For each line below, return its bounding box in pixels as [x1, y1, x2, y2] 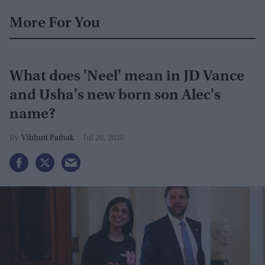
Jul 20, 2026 [83, 134, 124, 143]
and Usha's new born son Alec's [9, 88, 221, 104]
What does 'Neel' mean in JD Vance [9, 69, 244, 85]
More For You [9, 16, 100, 32]
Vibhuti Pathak [21, 134, 74, 143]
